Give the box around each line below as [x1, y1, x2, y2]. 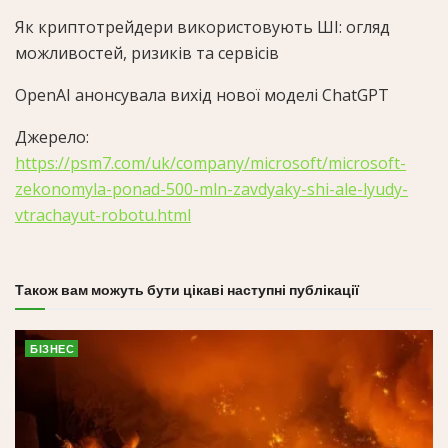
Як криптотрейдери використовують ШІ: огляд [15, 15, 390, 38]
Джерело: [15, 125, 89, 148]
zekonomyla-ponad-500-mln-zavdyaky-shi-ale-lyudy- [15, 177, 408, 200]
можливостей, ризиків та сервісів [15, 41, 279, 64]
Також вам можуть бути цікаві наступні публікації [15, 279, 359, 300]
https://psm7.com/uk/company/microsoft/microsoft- [15, 151, 406, 174]
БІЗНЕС [30, 340, 74, 357]
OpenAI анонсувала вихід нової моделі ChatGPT [15, 83, 389, 106]
